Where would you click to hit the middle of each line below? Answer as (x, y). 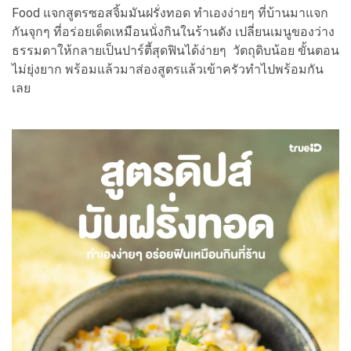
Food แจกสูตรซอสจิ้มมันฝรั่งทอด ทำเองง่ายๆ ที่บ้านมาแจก (170, 13)
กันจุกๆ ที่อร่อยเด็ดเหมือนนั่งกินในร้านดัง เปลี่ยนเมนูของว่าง (173, 31)
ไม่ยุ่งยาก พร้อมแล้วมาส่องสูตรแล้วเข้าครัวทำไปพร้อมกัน (168, 69)
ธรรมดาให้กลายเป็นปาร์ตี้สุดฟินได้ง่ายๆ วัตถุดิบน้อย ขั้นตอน (175, 50)
